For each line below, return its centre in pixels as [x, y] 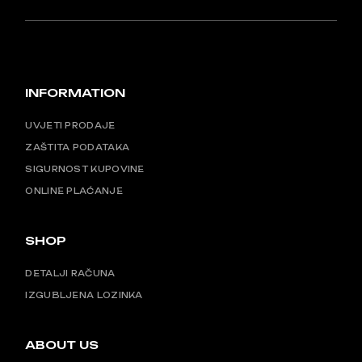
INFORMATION [76, 92]
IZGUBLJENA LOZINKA [84, 295]
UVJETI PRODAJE [70, 126]
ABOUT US [62, 344]
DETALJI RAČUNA [70, 274]
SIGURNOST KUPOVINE [85, 169]
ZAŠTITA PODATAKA [78, 147]
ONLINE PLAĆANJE [74, 191]
